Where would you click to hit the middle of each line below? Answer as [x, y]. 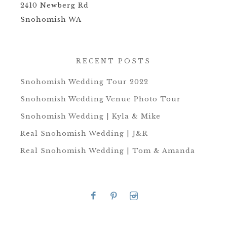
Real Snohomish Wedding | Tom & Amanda [108, 151]
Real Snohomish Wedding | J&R [84, 134]
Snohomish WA [51, 20]
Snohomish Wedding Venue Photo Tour [101, 99]
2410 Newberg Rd [54, 6]
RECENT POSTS [113, 61]
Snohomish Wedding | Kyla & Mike [90, 117]
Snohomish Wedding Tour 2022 [84, 82]
